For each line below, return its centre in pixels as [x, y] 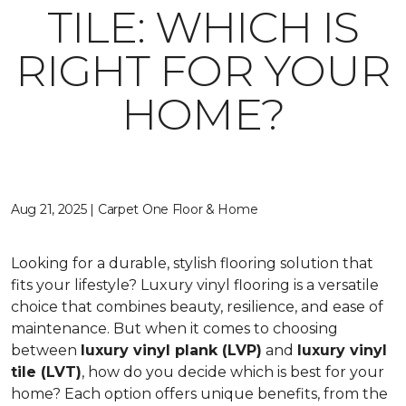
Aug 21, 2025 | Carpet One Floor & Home [135, 209]
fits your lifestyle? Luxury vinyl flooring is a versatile [195, 285]
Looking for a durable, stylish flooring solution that [192, 263]
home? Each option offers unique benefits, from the [199, 394]
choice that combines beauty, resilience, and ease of [197, 307]
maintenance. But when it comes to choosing [174, 329]
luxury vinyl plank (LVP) [171, 350]
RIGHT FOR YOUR [203, 71]
